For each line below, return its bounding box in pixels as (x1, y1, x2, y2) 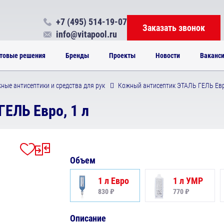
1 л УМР (173, 175, 203, 186)
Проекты (108, 51, 135, 59)
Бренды (65, 51, 89, 59)
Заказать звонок (142, 22, 205, 33)
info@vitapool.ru (56, 28, 117, 39)
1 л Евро (98, 175, 129, 186)
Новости (155, 51, 180, 59)
